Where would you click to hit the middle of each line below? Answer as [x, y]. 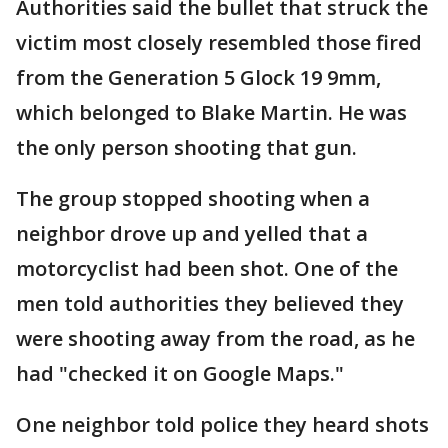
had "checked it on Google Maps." [180, 374]
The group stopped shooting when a [193, 199]
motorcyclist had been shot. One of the [207, 269]
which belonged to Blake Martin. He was [211, 113]
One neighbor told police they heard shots [222, 425]
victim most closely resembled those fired [219, 43]
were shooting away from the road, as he [215, 339]
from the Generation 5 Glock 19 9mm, [198, 78]
